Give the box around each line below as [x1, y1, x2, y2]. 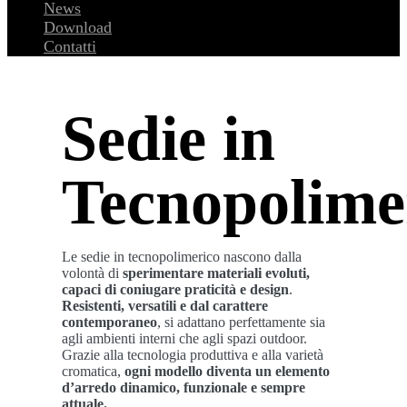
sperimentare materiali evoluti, [123, 265, 310, 281]
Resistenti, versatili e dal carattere [62, 298, 268, 313]
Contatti [44, 37, 96, 55]
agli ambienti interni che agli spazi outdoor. [62, 331, 307, 346]
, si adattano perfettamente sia [157, 314, 325, 330]
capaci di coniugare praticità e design [62, 282, 289, 297]
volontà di [62, 265, 123, 281]
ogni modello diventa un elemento [124, 363, 330, 379]
